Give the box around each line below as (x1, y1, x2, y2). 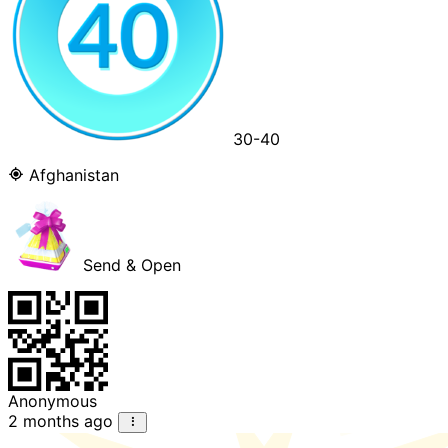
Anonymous (8, 391, 97, 412)
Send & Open (78, 255, 181, 276)
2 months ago (8, 411, 113, 432)
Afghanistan (24, 165, 119, 186)
